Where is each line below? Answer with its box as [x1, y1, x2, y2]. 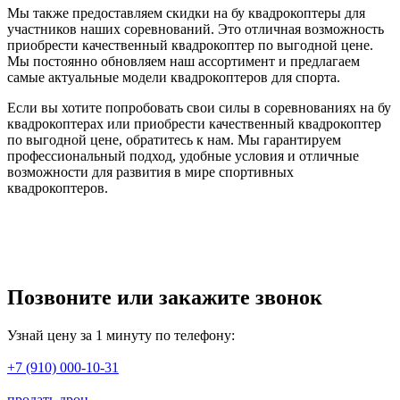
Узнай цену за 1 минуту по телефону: [7, 328, 235, 343]
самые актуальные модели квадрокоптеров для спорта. [7, 70, 340, 85]
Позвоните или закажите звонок [7, 286, 322, 309]
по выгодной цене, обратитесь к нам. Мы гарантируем [7, 132, 341, 147]
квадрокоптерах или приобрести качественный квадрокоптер [7, 116, 381, 131]
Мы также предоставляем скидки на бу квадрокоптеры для [7, 5, 365, 21]
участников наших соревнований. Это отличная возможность [7, 21, 384, 37]
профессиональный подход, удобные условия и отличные [7, 148, 359, 163]
